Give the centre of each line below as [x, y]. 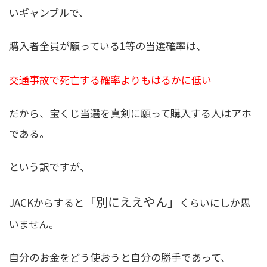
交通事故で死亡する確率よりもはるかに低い [110, 79]
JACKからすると [46, 202]
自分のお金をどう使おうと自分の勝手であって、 [120, 257]
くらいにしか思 [215, 202]
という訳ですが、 [49, 166]
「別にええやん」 [132, 201]
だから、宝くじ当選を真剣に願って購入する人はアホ [130, 113]
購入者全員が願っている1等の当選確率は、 [108, 46]
